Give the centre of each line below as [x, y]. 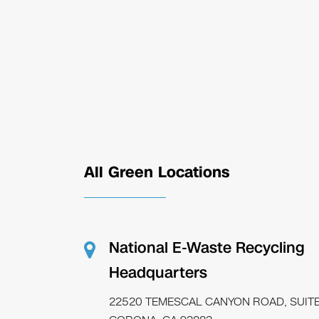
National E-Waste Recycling [206, 248]
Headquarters [158, 273]
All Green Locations [156, 172]
